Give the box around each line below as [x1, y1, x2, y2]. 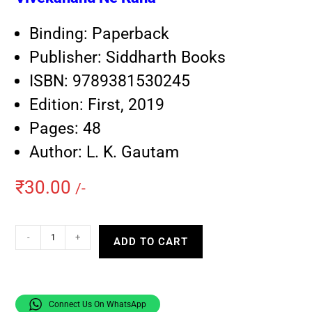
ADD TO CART [114, 235, 189, 249]
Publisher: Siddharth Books [29, 48, 226, 68]
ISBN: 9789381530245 [29, 72, 191, 91]
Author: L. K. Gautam [29, 143, 180, 162]
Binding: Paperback [29, 24, 170, 44]
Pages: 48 [29, 119, 102, 139]
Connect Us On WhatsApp [49, 299, 147, 310]
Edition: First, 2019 [29, 95, 165, 115]
